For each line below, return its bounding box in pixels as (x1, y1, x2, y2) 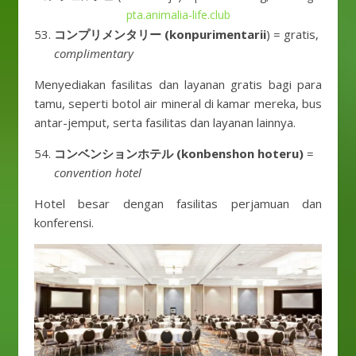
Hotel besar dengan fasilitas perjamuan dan (34, 195, 322, 211)
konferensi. (34, 215, 94, 230)
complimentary (54, 45, 133, 61)
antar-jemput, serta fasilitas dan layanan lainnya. (34, 114, 296, 130)
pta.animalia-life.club (126, 7, 230, 22)
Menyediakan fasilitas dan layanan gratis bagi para (34, 76, 322, 92)
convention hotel (54, 164, 141, 180)
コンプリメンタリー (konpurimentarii (54, 26, 266, 42)
